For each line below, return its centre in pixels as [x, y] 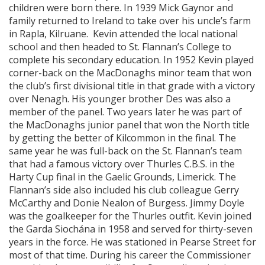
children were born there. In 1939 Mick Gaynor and [121, 8]
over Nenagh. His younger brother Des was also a [120, 99]
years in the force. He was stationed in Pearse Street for [132, 242]
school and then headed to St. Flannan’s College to [120, 47]
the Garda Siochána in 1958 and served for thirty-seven [131, 229]
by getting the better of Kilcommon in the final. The [122, 138]
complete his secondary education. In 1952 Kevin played [131, 60]
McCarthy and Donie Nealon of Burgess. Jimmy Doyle [127, 203]
